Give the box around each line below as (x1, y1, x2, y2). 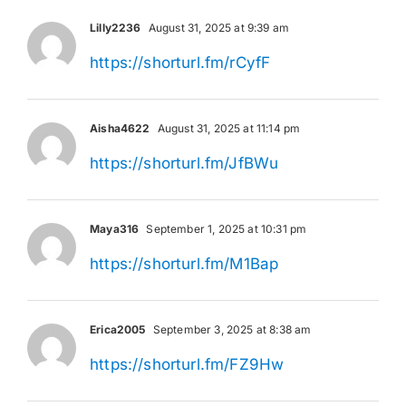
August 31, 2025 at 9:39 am (145, 20, 290, 34)
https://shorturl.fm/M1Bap (90, 254, 279, 273)
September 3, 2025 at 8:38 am (150, 322, 312, 336)
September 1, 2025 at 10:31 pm (143, 221, 307, 236)
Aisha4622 (90, 121, 150, 135)
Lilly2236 (90, 20, 141, 34)
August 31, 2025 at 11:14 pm (154, 121, 301, 135)
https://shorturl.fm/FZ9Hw (90, 354, 285, 373)
